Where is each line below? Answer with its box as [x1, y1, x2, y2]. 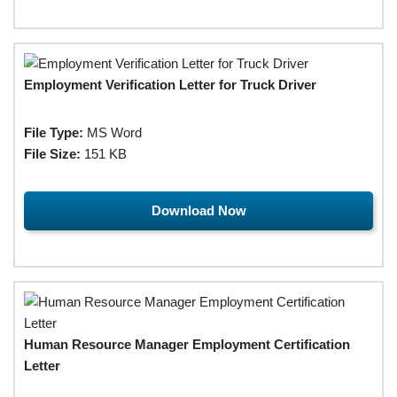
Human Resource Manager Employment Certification [24, 336, 350, 352]
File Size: [24, 145, 81, 161]
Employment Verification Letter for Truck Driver [24, 76, 316, 92]
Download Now [151, 202, 246, 218]
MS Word [83, 124, 142, 140]
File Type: [24, 124, 83, 140]
